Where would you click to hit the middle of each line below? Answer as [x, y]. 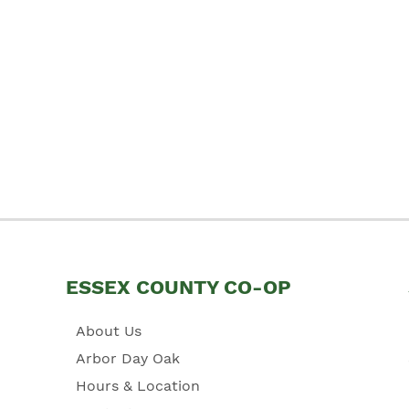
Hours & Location [137, 385]
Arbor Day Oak [127, 358]
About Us [108, 330]
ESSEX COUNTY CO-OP [178, 287]
